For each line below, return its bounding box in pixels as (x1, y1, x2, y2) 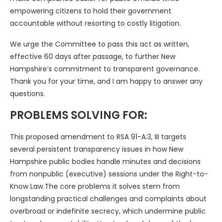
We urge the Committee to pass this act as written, (10, 39, 189, 50)
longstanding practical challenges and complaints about (10, 194, 207, 204)
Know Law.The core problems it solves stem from (10, 181, 180, 192)
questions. (10, 89, 45, 99)
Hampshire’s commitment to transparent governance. (10, 64, 200, 74)
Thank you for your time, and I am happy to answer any (10, 76, 203, 87)
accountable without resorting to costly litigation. (10, 18, 181, 29)
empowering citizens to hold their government (10, 6, 171, 16)
